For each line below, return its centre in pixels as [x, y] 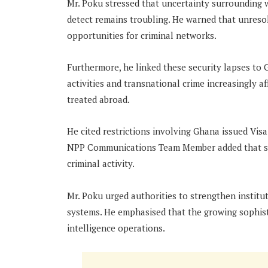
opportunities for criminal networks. [142, 35]
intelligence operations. [116, 228]
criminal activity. [101, 164]
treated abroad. [98, 100]
